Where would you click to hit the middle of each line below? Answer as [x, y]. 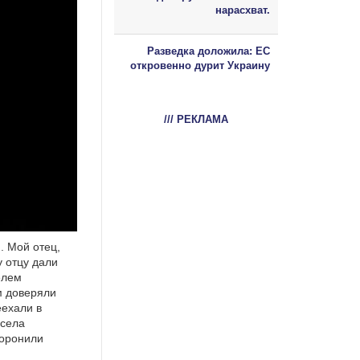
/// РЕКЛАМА [196, 119]
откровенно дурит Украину [200, 65]
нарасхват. [243, 10]
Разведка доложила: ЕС [209, 51]
